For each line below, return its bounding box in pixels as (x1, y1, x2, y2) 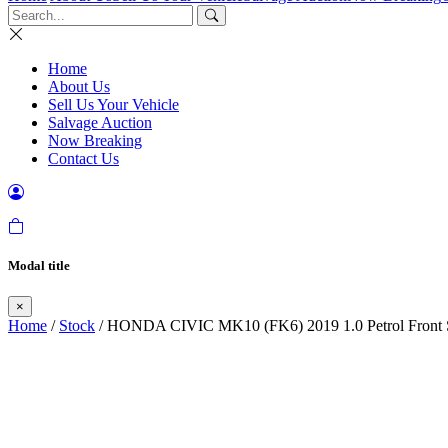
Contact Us (48, 150, 119, 167)
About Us (48, 78, 110, 95)
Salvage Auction (48, 114, 152, 131)
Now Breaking (48, 132, 142, 149)
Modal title (8, 258, 70, 274)
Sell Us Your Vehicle (48, 96, 179, 113)
